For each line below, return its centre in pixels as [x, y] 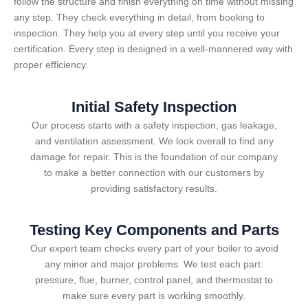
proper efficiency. [51, 65]
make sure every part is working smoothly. [154, 296]
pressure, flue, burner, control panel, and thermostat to [154, 280]
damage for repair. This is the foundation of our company [154, 156]
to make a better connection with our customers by [154, 172]
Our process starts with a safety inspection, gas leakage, [154, 125]
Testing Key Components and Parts [154, 230]
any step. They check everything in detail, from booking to [139, 18]
